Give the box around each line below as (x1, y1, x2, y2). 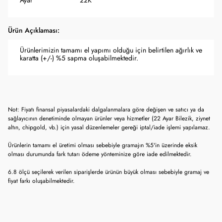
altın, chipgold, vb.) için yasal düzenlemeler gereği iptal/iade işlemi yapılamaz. (8, 123, 210, 131)
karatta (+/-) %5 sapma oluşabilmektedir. (20, 54, 138, 63)
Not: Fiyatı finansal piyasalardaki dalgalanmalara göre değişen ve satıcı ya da (8, 106, 204, 113)
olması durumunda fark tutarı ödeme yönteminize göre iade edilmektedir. (8, 150, 192, 158)
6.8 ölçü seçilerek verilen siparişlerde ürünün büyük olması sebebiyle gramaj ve (8, 168, 209, 176)
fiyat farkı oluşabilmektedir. (8, 177, 75, 185)
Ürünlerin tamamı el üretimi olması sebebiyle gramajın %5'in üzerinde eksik (8, 141, 197, 149)
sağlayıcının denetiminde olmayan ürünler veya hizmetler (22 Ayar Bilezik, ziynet (8, 114, 210, 122)
